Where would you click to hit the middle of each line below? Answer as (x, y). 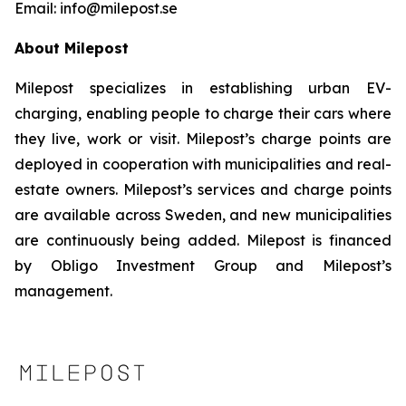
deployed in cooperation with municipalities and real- (203, 164)
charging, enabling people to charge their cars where (203, 113)
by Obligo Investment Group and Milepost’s (203, 266)
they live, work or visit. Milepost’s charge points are (203, 139)
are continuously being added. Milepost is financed (203, 240)
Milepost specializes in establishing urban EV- (203, 88)
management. (63, 291)
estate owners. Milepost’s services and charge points (203, 189)
